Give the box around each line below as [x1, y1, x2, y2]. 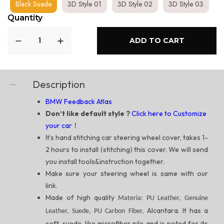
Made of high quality [45, 193, 118, 202]
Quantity [7, 13, 42, 23]
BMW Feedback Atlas [45, 97, 112, 106]
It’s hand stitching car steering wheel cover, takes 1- [45, 133, 208, 142]
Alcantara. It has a [146, 206, 208, 215]
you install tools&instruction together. [45, 157, 164, 166]
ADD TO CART [129, 36, 184, 45]
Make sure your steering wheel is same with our [45, 169, 208, 178]
